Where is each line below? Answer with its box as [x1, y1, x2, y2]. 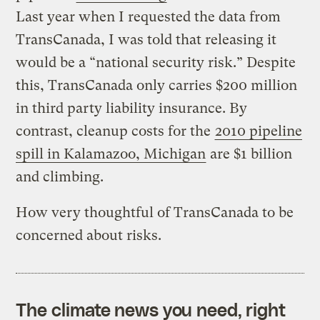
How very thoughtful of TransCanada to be [16, 204, 294, 221]
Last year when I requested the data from [16, 8, 281, 25]
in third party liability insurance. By [16, 99, 248, 116]
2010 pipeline [215, 122, 303, 139]
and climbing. [16, 168, 104, 185]
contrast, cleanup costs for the [16, 122, 215, 139]
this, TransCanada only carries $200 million [16, 76, 298, 94]
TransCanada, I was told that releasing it [16, 31, 277, 48]
